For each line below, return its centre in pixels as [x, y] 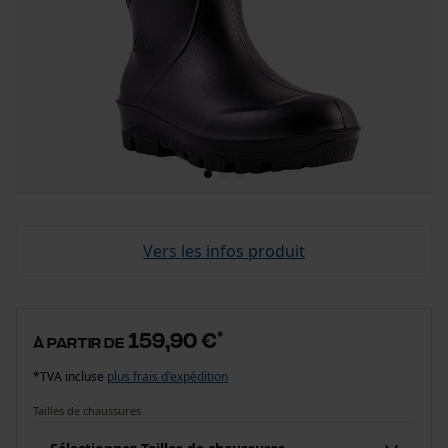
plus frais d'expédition [167, 376]
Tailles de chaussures [87, 410]
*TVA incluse [70, 376]
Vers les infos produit [224, 251]
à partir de [78, 341]
